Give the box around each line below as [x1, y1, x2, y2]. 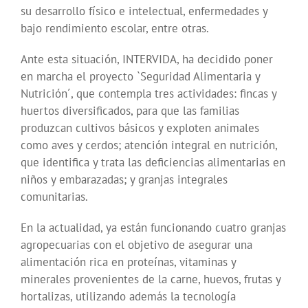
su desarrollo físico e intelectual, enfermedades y [21, 3, 267, 19]
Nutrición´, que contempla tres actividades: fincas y [21, 86, 276, 102]
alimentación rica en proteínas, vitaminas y [21, 254, 236, 270]
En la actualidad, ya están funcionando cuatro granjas [21, 220, 286, 236]
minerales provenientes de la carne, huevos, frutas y [21, 272, 280, 287]
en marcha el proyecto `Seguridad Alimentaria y [21, 69, 260, 85]
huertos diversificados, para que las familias [21, 103, 239, 119]
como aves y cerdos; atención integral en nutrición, [21, 137, 277, 153]
